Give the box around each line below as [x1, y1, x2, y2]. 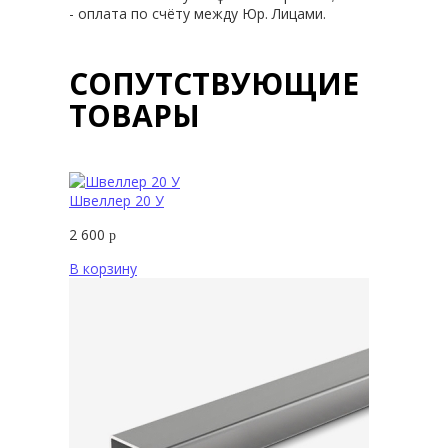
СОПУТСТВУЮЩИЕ [69, 62, 359, 104]
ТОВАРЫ [69, 94, 200, 136]
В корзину [69, 258, 137, 278]
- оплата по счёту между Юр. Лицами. [69, 3, 326, 23]
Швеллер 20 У [69, 190, 164, 210]
